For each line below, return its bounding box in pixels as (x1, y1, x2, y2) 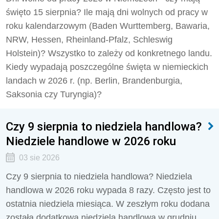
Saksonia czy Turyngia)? (6, 89, 102, 99)
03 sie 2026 (19, 153, 60, 162)
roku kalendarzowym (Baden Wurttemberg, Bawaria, (6, 21, 210, 31)
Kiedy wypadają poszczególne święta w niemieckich (6, 62, 208, 72)
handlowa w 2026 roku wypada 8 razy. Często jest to (6, 185, 211, 195)
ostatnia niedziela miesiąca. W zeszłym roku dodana (6, 199, 210, 209)
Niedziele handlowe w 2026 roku (6, 134, 176, 148)
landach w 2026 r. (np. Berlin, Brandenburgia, (6, 76, 182, 86)
